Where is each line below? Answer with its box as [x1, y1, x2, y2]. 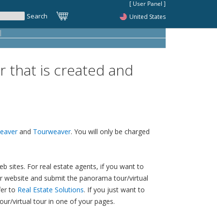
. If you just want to [84, 185, 145, 194]
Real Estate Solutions [17, 185, 84, 194]
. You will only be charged [71, 127, 150, 136]
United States [129, 13, 166, 21]
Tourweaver [33, 127, 71, 136]
